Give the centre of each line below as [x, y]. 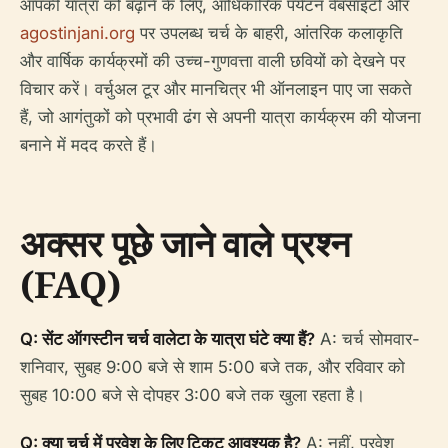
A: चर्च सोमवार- [367, 339]
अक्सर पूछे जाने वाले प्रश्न [185, 243]
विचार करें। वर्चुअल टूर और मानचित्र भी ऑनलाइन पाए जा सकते [216, 89]
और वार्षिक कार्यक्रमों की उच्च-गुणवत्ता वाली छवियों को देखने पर [212, 61]
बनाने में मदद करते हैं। [88, 145]
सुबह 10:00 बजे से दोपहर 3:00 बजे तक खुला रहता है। [192, 395]
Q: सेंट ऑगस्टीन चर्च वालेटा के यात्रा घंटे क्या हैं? [167, 339]
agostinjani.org [77, 33]
